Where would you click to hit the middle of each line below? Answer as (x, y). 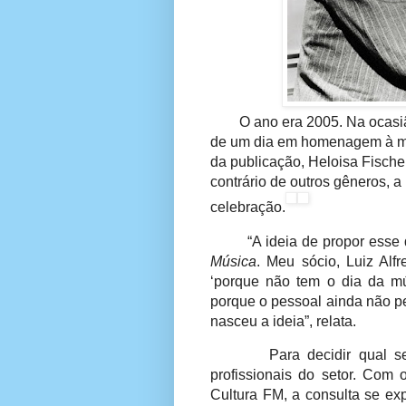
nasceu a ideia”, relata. (283, 321)
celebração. (248, 208)
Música (233, 261)
